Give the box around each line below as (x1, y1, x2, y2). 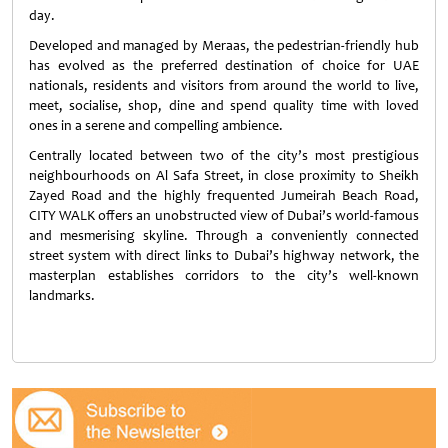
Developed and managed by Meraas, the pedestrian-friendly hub (29, 37, 419, 54)
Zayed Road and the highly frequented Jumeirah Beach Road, (29, 187, 419, 204)
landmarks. (29, 287, 95, 304)
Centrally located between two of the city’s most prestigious (29, 147, 419, 164)
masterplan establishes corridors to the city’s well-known (29, 267, 419, 284)
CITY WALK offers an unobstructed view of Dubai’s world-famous (29, 207, 419, 224)
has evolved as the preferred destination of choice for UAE (29, 57, 419, 74)
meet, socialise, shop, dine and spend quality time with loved (29, 97, 419, 114)
